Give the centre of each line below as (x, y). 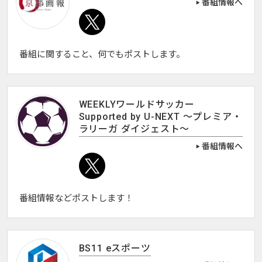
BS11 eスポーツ (115, 249)
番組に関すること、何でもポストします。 (102, 55)
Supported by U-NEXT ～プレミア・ (160, 117)
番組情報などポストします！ (76, 199)
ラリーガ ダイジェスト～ (134, 129)
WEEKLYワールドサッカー (137, 105)
